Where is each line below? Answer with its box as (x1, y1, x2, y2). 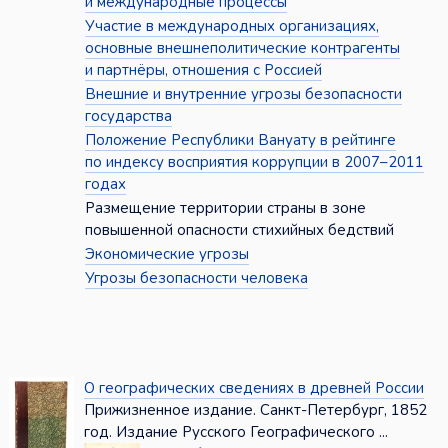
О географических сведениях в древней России (83, 378, 424, 399)
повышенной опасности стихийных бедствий (84, 220, 394, 241)
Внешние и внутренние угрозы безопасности (84, 84, 402, 105)
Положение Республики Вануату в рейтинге (84, 130, 396, 151)
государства (84, 106, 172, 127)
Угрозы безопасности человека (84, 268, 308, 289)
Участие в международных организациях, (84, 16, 379, 37)
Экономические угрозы (84, 244, 249, 265)
